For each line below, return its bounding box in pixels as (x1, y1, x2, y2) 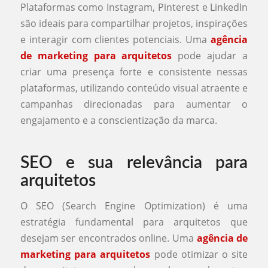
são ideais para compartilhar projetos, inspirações (20, 17, 248, 31)
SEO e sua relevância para (20, 154, 248, 172)
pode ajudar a (172, 49, 248, 63)
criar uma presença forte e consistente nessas (20, 65, 248, 79)
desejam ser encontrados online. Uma (20, 232, 197, 245)
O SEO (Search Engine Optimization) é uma (20, 199, 248, 213)
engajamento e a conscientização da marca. (20, 114, 217, 127)
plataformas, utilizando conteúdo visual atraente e (20, 81, 248, 95)
